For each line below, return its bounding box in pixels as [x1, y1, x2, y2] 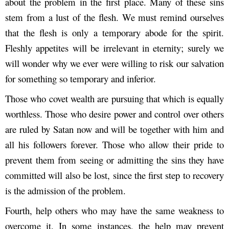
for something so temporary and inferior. [5, 72, 156, 85]
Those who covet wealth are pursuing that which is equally [5, 92, 224, 105]
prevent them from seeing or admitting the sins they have [5, 153, 224, 167]
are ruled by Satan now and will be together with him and [5, 123, 224, 136]
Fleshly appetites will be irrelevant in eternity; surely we [5, 41, 224, 55]
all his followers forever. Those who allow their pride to [5, 138, 224, 151]
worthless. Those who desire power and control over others [5, 107, 224, 121]
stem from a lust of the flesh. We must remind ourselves [5, 11, 224, 24]
